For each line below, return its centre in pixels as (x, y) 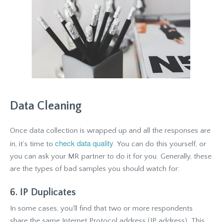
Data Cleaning (46, 106)
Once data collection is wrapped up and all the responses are (110, 130)
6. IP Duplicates (43, 192)
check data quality (84, 143)
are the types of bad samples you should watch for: (95, 168)
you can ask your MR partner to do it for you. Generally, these (111, 156)
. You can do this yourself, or (160, 144)
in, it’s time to (32, 144)
